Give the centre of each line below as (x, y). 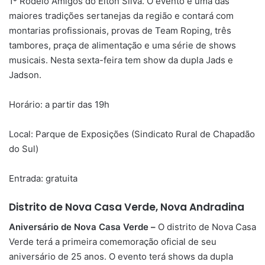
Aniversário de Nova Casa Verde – (83, 227)
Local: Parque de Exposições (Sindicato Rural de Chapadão (132, 134)
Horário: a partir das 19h (59, 105)
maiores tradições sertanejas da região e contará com (121, 16)
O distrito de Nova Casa (207, 227)
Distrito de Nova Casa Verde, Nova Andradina (127, 207)
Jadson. (25, 75)
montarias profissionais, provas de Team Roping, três (120, 31)
